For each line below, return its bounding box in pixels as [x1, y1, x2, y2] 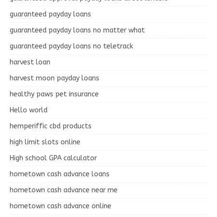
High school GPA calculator [10, 154, 97, 162]
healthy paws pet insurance [10, 90, 99, 98]
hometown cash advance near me [10, 186, 118, 194]
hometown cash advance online [10, 201, 111, 210]
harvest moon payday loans [10, 74, 99, 82]
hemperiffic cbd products [10, 122, 92, 130]
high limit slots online [10, 138, 80, 146]
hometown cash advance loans [10, 170, 109, 178]
